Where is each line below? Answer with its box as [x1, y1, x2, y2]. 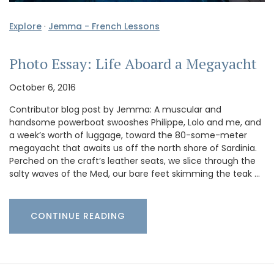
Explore [9, 20, 42, 33]
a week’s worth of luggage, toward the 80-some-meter [9, 129, 247, 142]
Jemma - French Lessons [48, 20, 160, 33]
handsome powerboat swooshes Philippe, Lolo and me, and [9, 116, 261, 129]
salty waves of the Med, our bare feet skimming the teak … [9, 168, 260, 180]
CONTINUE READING [31, 210, 125, 223]
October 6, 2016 [9, 81, 76, 94]
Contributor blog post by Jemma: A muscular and [9, 103, 221, 116]
